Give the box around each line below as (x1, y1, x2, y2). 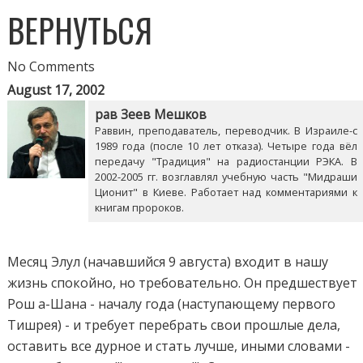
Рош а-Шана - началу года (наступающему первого (7, 294, 336, 313)
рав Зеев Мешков (95, 105, 207, 123)
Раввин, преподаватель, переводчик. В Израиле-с (95, 122, 357, 138)
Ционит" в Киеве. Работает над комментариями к (95, 184, 357, 199)
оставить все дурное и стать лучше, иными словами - (7, 336, 351, 355)
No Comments (7, 57, 96, 75)
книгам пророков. (95, 199, 185, 215)
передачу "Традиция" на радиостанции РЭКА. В (95, 153, 357, 169)
